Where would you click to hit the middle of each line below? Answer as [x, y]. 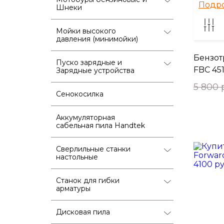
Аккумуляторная [85, 117]
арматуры [73, 188]
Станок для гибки [88, 180]
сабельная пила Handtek [100, 125]
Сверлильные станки [93, 149]
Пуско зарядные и [89, 62]
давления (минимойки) [97, 39]
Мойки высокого [86, 31]
